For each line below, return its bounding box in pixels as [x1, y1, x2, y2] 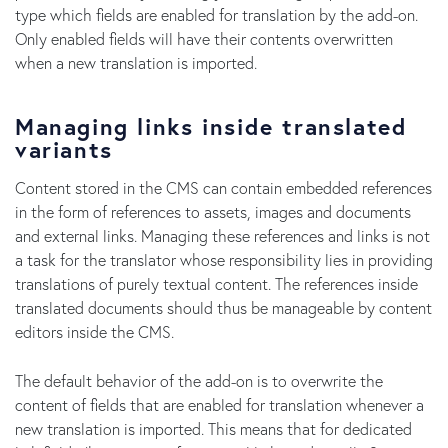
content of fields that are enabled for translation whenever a [15, 394, 424, 415]
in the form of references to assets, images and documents [15, 201, 411, 222]
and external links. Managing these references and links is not [15, 225, 430, 246]
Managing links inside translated [15, 111, 408, 141]
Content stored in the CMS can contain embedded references [15, 177, 432, 198]
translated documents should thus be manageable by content [15, 297, 432, 318]
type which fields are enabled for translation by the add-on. [15, 4, 418, 25]
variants [15, 134, 113, 164]
